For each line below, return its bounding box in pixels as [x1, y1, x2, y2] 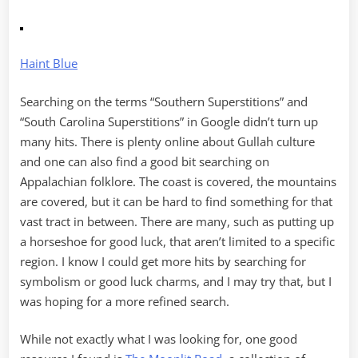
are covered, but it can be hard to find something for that [20, 193, 332, 209]
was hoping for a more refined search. [20, 292, 229, 309]
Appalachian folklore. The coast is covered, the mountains [20, 173, 336, 189]
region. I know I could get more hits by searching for [20, 253, 306, 269]
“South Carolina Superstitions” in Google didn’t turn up [20, 113, 318, 129]
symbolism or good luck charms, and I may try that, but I [20, 272, 332, 289]
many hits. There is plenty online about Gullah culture [20, 133, 315, 149]
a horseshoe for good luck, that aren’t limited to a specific [20, 233, 335, 249]
